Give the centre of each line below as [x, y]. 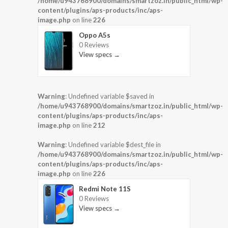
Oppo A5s [95, 35]
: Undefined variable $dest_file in [113, 144]
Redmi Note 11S [105, 189]
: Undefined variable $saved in [110, 96]
